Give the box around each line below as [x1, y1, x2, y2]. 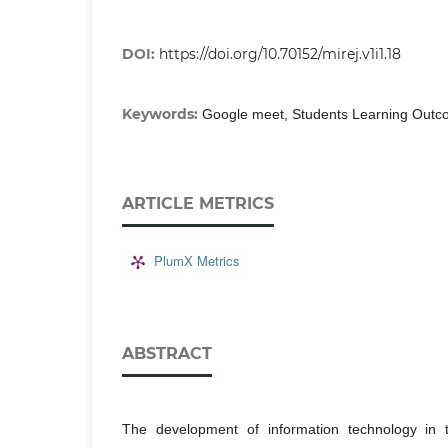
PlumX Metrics [154, 251, 240, 271]
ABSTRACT [122, 343, 212, 363]
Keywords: [122, 104, 202, 123]
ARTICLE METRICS [122, 193, 274, 213]
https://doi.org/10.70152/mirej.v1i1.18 [159, 44, 401, 63]
